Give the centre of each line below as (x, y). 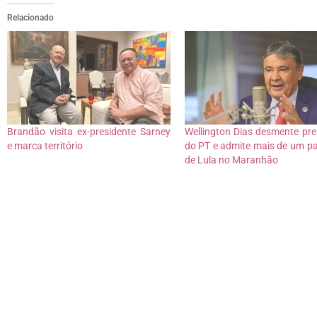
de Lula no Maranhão (231, 160)
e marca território (45, 146)
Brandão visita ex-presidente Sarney (89, 132)
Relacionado (30, 18)
